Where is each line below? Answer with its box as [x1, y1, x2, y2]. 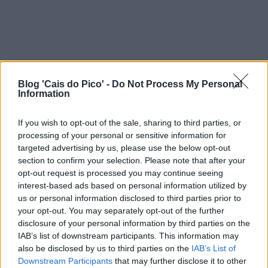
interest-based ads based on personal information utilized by [18, 180, 246, 190]
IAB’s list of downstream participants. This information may [18, 230, 239, 240]
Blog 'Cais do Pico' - [18, 78, 112, 89]
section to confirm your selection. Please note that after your [18, 155, 245, 165]
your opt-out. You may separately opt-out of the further [18, 205, 224, 215]
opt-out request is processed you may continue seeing [18, 167, 223, 178]
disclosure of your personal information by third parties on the [18, 218, 250, 228]
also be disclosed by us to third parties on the [18, 243, 191, 253]
